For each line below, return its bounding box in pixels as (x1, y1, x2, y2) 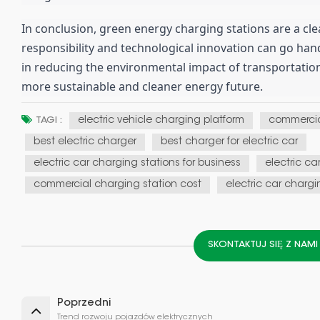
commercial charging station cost (34, 180, 201, 191)
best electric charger (34, 137, 136, 148)
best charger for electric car (161, 137, 298, 148)
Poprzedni (57, 297, 111, 309)
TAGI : (36, 116, 62, 126)
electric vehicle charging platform (78, 116, 244, 126)
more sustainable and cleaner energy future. (21, 79, 263, 95)
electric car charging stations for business (34, 159, 241, 169)
